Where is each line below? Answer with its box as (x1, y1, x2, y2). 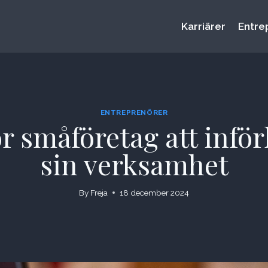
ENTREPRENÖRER (100, 108, 168, 117)
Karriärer (181, 20, 226, 33)
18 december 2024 (120, 188, 190, 198)
